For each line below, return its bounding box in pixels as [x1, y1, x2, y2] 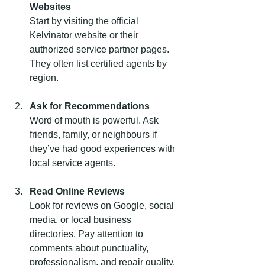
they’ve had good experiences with [30, 143, 177, 154]
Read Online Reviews [30, 186, 125, 196]
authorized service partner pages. [30, 44, 172, 54]
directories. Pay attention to [30, 228, 146, 239]
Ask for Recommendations [30, 101, 150, 111]
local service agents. [30, 157, 115, 168]
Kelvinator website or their [30, 30, 141, 40]
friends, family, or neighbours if [30, 129, 159, 140]
